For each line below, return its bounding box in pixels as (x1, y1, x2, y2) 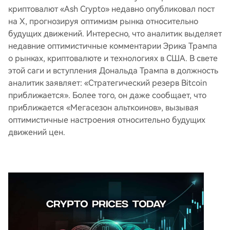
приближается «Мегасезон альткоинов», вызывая (8, 103, 199, 112)
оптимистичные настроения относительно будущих (8, 115, 205, 125)
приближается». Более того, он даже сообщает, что (8, 90, 206, 100)
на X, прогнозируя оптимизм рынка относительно (8, 16, 198, 26)
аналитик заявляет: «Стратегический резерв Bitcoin (8, 78, 207, 88)
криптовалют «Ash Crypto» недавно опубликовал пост (8, 4, 215, 14)
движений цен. (8, 127, 65, 137)
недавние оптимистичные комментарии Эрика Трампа (8, 41, 217, 51)
